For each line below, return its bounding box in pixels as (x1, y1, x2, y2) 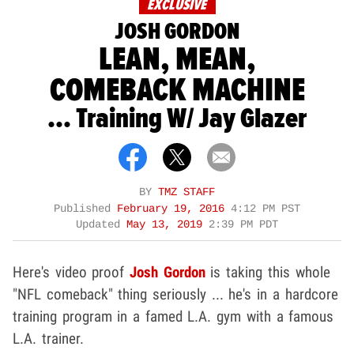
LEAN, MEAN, (98, 39, 256, 81)
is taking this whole (205, 262, 330, 281)
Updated (76, 218, 126, 231)
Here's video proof (13, 262, 130, 281)
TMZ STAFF (158, 186, 215, 198)
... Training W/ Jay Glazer (47, 101, 307, 137)
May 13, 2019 (126, 218, 209, 231)
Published (54, 202, 117, 215)
